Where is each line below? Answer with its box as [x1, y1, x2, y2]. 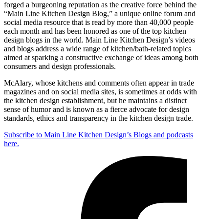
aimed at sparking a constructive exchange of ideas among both [4, 53, 198, 62]
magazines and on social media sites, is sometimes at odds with [4, 88, 197, 96]
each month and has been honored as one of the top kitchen [4, 27, 186, 36]
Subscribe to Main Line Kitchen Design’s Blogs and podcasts [4, 131, 193, 139]
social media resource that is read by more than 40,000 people [4, 18, 194, 27]
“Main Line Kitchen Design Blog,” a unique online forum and [4, 9, 196, 18]
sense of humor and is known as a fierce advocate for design [4, 105, 189, 114]
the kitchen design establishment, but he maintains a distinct [4, 96, 187, 105]
